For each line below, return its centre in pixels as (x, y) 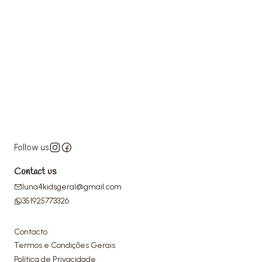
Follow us (32, 147)
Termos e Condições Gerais (65, 246)
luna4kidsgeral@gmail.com (72, 187)
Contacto (31, 232)
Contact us (35, 172)
